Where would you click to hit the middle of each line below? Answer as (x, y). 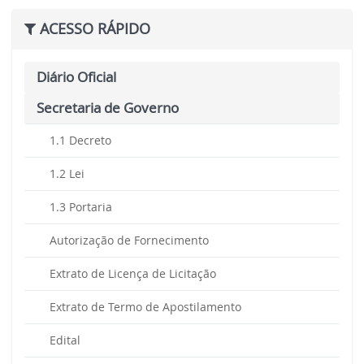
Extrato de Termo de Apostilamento (145, 307)
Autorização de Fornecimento (129, 240)
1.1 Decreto (80, 141)
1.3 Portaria (81, 207)
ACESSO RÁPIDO (93, 29)
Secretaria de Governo (108, 108)
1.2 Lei (67, 174)
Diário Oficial (76, 77)
